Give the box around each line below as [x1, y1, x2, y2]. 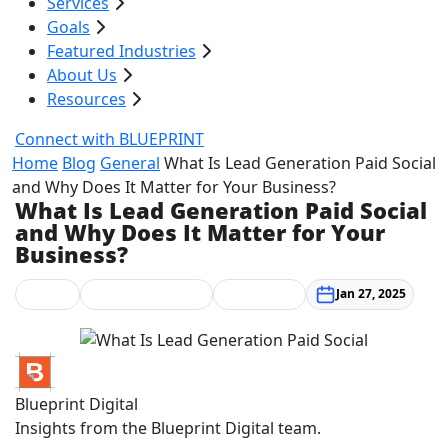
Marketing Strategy [88, 281, 205, 299]
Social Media [221, 281, 297, 299]
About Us [47, 64, 117, 86]
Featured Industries [47, 40, 196, 62]
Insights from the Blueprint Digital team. [15, 417, 321, 440]
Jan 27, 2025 [335, 284, 406, 302]
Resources [47, 88, 126, 110]
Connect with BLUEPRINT [15, 128, 204, 150]
